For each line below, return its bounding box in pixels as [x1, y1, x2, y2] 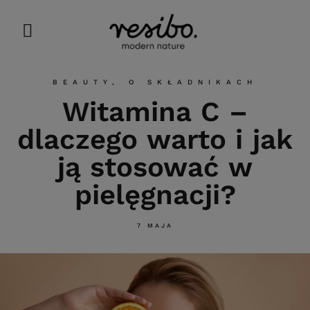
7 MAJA [136, 221, 174, 229]
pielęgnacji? [74, 178, 236, 211]
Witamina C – [62, 95, 248, 128]
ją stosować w [57, 150, 253, 183]
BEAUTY [52, 77, 112, 86]
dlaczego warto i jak [17, 122, 293, 156]
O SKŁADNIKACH [128, 77, 258, 86]
